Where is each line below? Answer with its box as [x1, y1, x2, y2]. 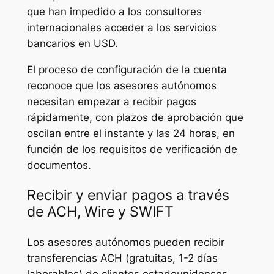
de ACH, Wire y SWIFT [26, 203, 174, 221]
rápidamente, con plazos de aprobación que [26, 111, 243, 124]
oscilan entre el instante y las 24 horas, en [26, 127, 235, 139]
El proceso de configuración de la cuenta [26, 63, 227, 76]
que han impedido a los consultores [26, 6, 202, 18]
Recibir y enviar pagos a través [26, 187, 229, 204]
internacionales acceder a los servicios [26, 21, 217, 34]
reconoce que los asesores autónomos [26, 79, 217, 92]
